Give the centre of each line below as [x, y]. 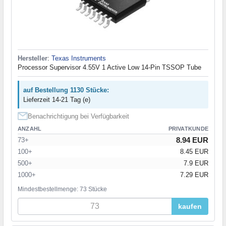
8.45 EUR [194, 152]
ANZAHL [30, 129]
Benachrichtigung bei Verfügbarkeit [78, 117]
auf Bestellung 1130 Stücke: [66, 90]
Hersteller [33, 59]
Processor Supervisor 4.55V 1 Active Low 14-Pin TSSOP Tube [109, 68]
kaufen [190, 207]
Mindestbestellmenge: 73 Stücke [62, 189]
